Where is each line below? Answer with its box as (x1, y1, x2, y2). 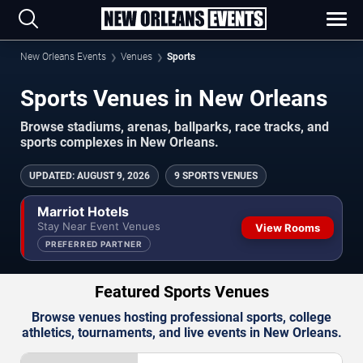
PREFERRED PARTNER (45, 238, 143, 249)
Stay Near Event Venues (37, 219, 160, 233)
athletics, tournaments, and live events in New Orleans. (21, 324, 342, 340)
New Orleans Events (20, 51, 106, 62)
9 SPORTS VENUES (174, 169, 258, 181)
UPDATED (29, 169, 72, 181)
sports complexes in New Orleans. (20, 134, 219, 150)
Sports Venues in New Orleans (20, 85, 327, 112)
